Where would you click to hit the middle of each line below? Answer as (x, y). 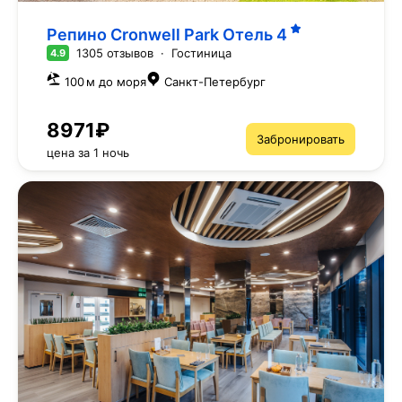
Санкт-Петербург (215, 82)
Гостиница (201, 53)
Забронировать (301, 140)
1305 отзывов (115, 53)
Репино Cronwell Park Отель (162, 35)
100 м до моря (105, 82)
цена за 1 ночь (88, 153)
